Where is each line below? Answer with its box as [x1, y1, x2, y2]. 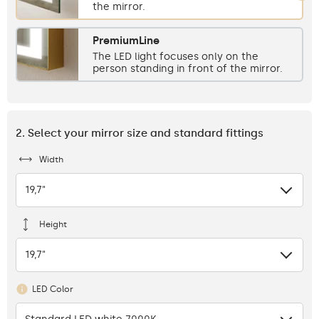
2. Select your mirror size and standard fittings [16, 126, 263, 140]
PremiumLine [93, 33, 159, 47]
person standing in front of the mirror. [93, 62, 283, 75]
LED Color [32, 283, 73, 294]
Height [39, 219, 67, 229]
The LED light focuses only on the [93, 50, 258, 63]
